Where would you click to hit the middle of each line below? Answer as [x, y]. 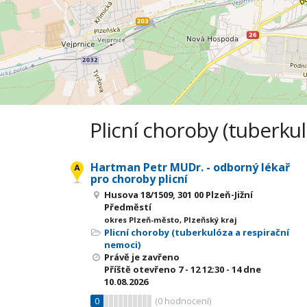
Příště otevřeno [141, 269]
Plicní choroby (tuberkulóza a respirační [197, 232]
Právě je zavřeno [142, 257]
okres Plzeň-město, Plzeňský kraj [171, 220]
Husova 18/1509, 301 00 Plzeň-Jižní [179, 195]
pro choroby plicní [139, 179]
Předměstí [128, 207]
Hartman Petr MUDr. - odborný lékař [190, 167]
